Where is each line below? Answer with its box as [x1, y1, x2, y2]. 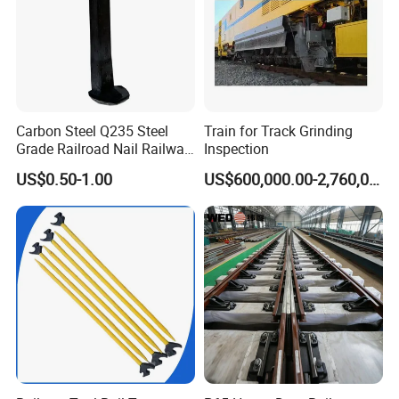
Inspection [203, 139, 269, 159]
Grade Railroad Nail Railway [16, 139, 192, 159]
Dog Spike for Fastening [16, 157, 168, 177]
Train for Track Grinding [203, 121, 353, 142]
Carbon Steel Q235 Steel [16, 121, 169, 142]
